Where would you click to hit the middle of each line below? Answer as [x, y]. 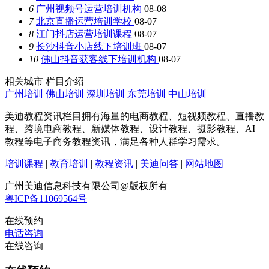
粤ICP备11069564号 [46, 198]
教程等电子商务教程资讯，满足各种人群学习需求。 [115, 141]
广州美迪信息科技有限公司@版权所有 [86, 186]
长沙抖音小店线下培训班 [90, 46]
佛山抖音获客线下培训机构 [100, 59]
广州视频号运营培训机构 [90, 8]
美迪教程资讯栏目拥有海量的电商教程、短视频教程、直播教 [134, 116]
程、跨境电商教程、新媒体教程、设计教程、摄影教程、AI [130, 128]
